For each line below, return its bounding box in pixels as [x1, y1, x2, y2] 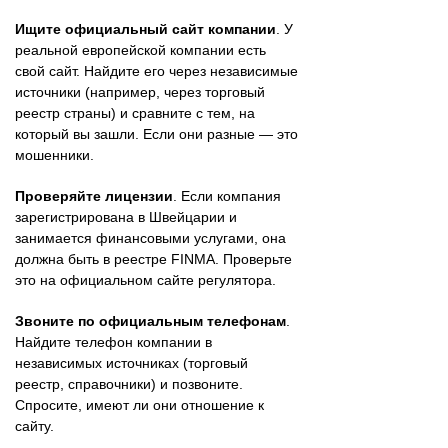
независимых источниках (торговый [15, 354, 248, 371]
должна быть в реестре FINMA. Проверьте [15, 250, 292, 267]
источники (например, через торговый [15, 83, 265, 100]
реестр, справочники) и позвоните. [15, 375, 243, 392]
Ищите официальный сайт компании [15, 20, 276, 37]
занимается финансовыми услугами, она [15, 229, 286, 246]
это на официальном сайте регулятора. [15, 271, 276, 288]
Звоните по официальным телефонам [15, 312, 286, 329]
